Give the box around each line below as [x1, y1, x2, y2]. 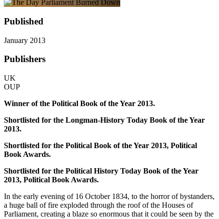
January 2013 [4, 36, 45, 44]
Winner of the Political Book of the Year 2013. [4, 99, 155, 108]
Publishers [4, 54, 45, 65]
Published [4, 16, 44, 26]
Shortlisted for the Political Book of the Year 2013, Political [4, 141, 197, 150]
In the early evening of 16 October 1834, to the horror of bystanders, [4, 192, 215, 200]
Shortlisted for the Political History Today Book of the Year [4, 166, 198, 175]
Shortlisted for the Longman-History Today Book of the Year [4, 115, 205, 124]
